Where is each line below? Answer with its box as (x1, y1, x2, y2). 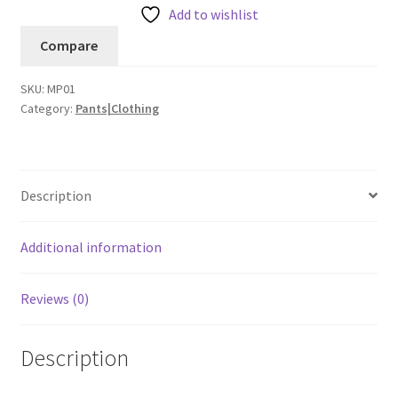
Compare (40, 36, 99, 54)
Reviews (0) (20, 289, 89, 307)
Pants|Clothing (75, 99, 159, 116)
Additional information (20, 237, 162, 256)
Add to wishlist (169, 4, 259, 23)
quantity (19, 16, 71, 35)
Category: (20, 99, 76, 116)
